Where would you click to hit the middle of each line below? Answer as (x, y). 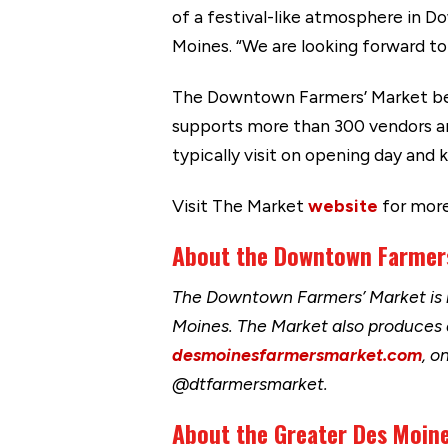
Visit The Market (240, 206)
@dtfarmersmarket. (254, 383)
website (343, 206)
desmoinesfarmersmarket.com (297, 354)
